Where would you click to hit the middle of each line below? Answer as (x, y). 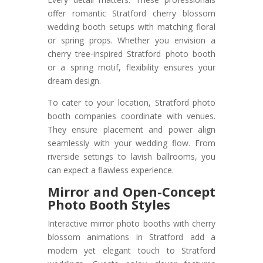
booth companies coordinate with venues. (131, 116)
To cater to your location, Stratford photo (131, 103)
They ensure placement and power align (131, 130)
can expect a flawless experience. (110, 170)
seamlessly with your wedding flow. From (131, 143)
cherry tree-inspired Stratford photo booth (131, 54)
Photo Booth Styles (109, 205)
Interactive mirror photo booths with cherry (131, 224)
